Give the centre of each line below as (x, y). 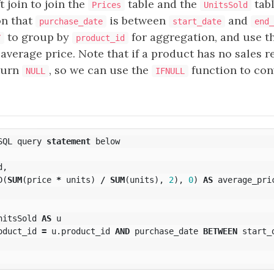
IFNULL (170, 71)
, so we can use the (100, 70)
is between (138, 20)
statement (68, 141)
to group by (38, 37)
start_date (197, 21)
